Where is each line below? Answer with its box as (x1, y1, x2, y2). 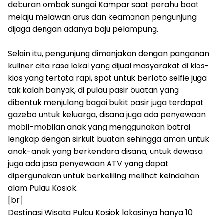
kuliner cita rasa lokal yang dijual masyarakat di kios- (8, 60, 209, 71)
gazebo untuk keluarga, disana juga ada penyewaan (8, 109, 206, 120)
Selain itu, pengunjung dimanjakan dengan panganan (8, 48, 209, 59)
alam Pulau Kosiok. (8, 182, 78, 194)
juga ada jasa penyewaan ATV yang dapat (8, 158, 169, 169)
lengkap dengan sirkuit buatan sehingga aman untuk (8, 133, 209, 145)
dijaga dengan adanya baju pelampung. (8, 23, 158, 35)
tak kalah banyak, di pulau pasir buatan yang (8, 85, 179, 96)
